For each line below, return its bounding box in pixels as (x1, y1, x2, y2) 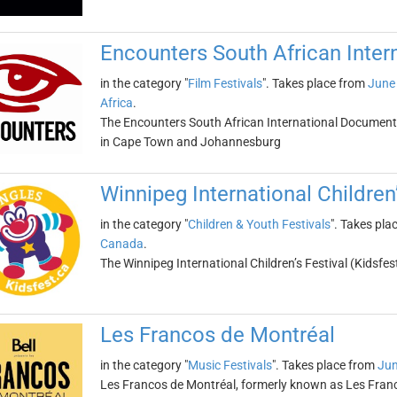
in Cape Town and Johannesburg (99, 135, 281, 149)
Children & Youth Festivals (187, 217, 331, 231)
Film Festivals (187, 76, 262, 90)
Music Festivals (187, 358, 272, 372)
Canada (99, 237, 144, 251)
